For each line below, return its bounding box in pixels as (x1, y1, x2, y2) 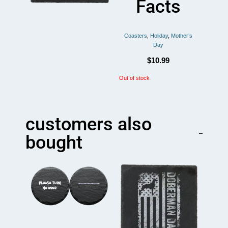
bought (25, 132, 82, 154)
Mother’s (171, 33, 192, 39)
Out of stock (119, 75, 150, 81)
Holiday (150, 33, 168, 39)
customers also (25, 113, 152, 135)
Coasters (124, 33, 147, 39)
